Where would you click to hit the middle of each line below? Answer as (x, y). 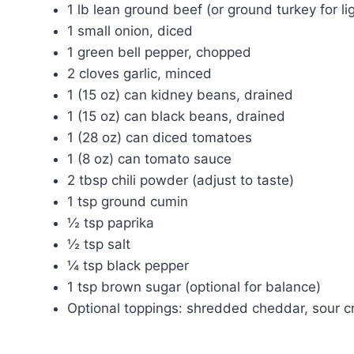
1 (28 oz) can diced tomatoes (160, 137)
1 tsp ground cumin (128, 201)
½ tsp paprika (111, 222)
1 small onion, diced (130, 30)
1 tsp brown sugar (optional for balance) (194, 286)
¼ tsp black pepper (128, 265)
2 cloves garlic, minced (139, 73)
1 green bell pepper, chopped (159, 52)
